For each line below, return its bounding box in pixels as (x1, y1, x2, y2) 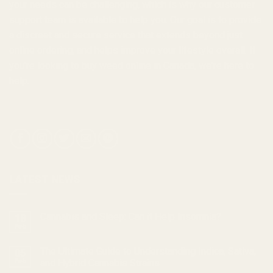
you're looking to (9, 59, 82, 71)
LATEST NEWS (9, 173, 80, 185)
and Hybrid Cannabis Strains (40, 257, 160, 269)
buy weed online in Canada (82, 59, 194, 71)
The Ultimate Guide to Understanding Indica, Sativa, (40, 246, 256, 258)
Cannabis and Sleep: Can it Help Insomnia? (40, 211, 221, 223)
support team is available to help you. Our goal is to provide (9, 13, 261, 26)
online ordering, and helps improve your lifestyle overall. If (9, 44, 256, 56)
